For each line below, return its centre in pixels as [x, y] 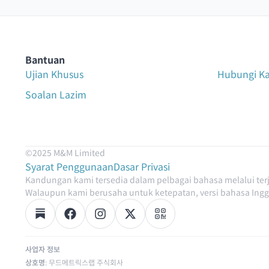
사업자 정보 [43, 249]
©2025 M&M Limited [65, 152]
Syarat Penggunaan [69, 166]
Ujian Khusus [54, 74]
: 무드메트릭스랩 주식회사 [84, 262]
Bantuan [45, 59]
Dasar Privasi [142, 166]
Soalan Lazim [56, 94]
